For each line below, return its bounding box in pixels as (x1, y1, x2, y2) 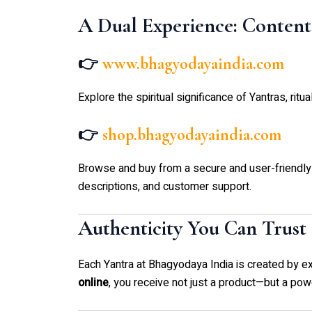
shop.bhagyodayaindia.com (102, 125, 281, 146)
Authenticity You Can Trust (78, 214, 306, 241)
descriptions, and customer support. (78, 178, 251, 196)
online (78, 274, 109, 291)
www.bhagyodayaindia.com (102, 53, 284, 74)
